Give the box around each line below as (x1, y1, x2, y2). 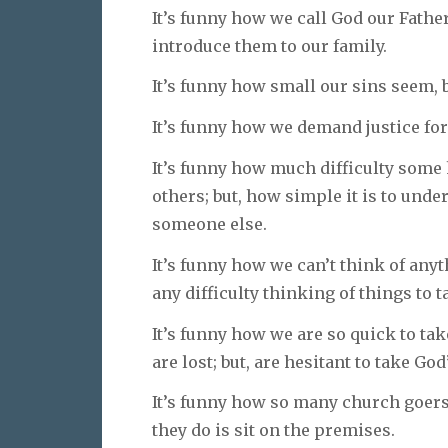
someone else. (152, 213, 267, 234)
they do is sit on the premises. (152, 420, 395, 441)
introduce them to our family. (152, 35, 387, 56)
